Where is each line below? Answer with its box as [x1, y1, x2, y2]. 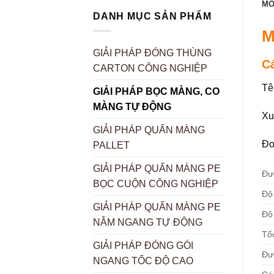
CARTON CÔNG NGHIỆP [93, 63, 207, 74]
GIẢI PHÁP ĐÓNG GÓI [93, 240, 193, 251]
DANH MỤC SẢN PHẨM [93, 10, 212, 21]
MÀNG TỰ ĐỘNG [93, 102, 171, 113]
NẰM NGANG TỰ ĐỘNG [93, 217, 202, 228]
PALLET [93, 140, 130, 151]
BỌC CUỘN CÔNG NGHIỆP [93, 179, 218, 190]
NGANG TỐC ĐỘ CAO [93, 256, 193, 267]
